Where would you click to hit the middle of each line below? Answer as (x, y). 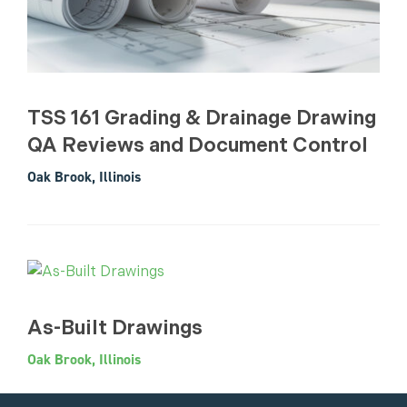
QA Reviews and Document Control (198, 144)
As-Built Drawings (115, 327)
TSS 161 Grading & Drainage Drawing (202, 117)
